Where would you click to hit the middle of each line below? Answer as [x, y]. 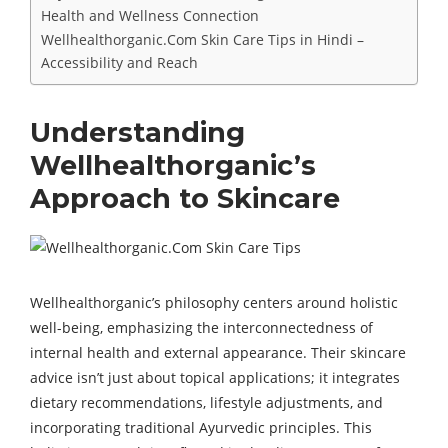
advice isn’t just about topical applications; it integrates [215, 377]
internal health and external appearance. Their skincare [218, 352]
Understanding [137, 132]
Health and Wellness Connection [150, 15]
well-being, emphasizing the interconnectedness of [201, 327]
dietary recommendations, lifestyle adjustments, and [206, 402]
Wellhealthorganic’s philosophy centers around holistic [214, 302]
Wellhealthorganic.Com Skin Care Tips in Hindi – [202, 39]
